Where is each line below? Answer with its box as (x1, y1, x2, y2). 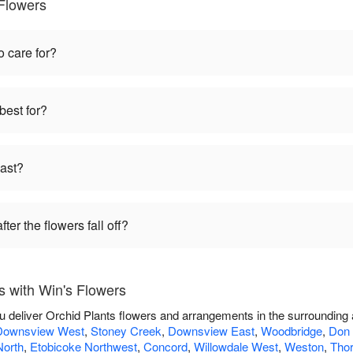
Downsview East (168, 322, 255, 340)
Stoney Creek (91, 322, 162, 340)
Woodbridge (261, 322, 322, 340)
